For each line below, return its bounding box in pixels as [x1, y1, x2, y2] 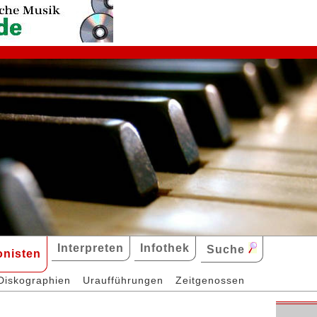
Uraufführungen [83, 274, 164, 286]
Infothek [140, 242, 190, 254]
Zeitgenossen [175, 274, 246, 286]
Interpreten [57, 242, 124, 254]
